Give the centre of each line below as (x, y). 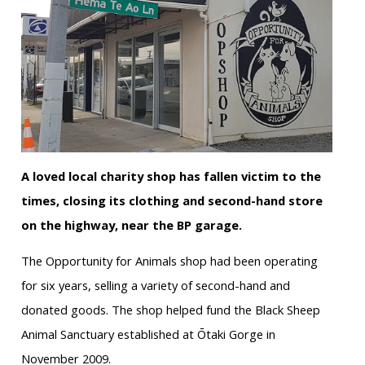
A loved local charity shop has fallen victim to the (171, 176)
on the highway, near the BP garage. (131, 225)
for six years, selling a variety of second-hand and (155, 286)
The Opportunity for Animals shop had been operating (169, 261)
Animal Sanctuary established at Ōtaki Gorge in (148, 334)
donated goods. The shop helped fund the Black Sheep (170, 310)
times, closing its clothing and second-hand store (172, 201)
